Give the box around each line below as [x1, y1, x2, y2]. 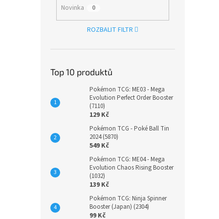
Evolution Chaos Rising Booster [89, 163, 174, 173]
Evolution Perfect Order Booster [89, 93, 173, 103]
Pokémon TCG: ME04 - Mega [89, 155, 165, 164]
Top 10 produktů [50, 66, 112, 78]
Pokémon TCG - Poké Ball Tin [89, 124, 169, 133]
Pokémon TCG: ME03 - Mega [89, 85, 165, 94]
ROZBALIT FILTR [87, 25, 133, 35]
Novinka [61, 2, 84, 13]
